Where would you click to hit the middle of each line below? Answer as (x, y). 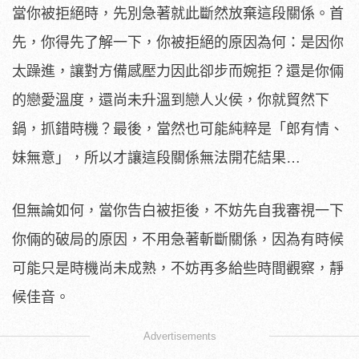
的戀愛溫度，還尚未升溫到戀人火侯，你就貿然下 (171, 101)
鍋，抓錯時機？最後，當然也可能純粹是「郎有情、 (178, 129)
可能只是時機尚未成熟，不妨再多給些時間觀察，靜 (178, 269)
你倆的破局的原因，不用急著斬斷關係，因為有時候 (178, 240)
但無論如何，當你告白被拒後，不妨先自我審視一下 (178, 211)
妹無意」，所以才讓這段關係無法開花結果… (156, 158)
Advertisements (179, 337)
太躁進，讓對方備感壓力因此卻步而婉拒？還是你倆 (178, 72)
